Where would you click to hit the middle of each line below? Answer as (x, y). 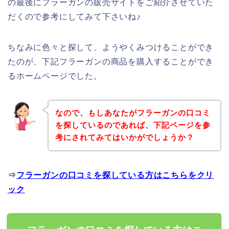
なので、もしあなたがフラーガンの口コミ (133, 113)
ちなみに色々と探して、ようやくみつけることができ (111, 47)
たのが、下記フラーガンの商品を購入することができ (111, 61)
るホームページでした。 (55, 76)
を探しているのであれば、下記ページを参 (133, 125)
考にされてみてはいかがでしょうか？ (124, 138)
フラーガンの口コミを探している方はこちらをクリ (115, 175)
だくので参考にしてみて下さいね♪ (74, 16)
